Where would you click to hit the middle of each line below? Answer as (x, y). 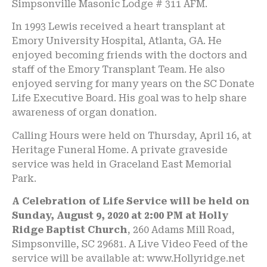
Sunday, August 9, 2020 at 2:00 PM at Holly (120, 215)
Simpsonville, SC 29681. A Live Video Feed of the (130, 244)
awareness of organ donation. (84, 113)
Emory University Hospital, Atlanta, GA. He (117, 41)
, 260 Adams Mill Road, (181, 229)
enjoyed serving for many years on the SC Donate (133, 84)
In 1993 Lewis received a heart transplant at (119, 27)
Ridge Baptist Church (70, 229)
